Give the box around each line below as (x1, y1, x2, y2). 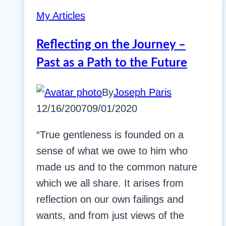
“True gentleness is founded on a (36, 129, 184, 141)
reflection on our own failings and (36, 194, 184, 205)
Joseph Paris (114, 87, 172, 98)
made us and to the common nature (36, 161, 197, 173)
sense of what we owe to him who (36, 145, 188, 157)
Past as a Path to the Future (36, 57, 187, 70)
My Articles (36, 10, 85, 22)
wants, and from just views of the (36, 210, 184, 221)
